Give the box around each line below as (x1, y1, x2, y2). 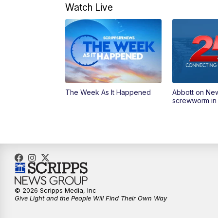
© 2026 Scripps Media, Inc (15, 186, 96, 195)
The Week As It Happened (65, 88, 151, 97)
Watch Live (65, 1, 113, 14)
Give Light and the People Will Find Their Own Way (15, 194, 167, 202)
